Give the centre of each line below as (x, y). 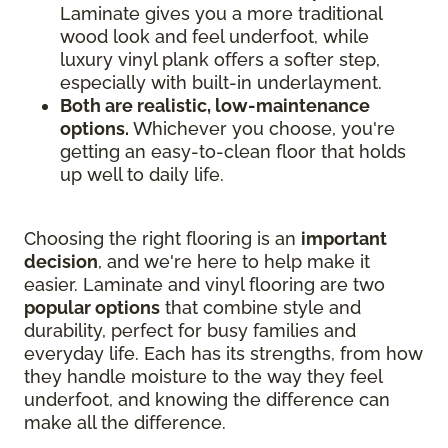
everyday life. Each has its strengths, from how (223, 353)
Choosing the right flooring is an (162, 238)
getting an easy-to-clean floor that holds (233, 151)
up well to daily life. (142, 174)
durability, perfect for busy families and (190, 330)
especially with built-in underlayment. (221, 82)
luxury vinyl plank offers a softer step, (220, 59)
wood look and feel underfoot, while (214, 36)
